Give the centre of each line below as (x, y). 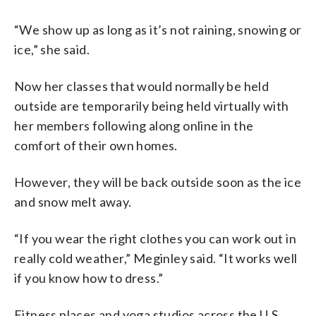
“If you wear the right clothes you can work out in (155, 238)
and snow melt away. (73, 201)
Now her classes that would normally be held (142, 86)
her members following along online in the (134, 125)
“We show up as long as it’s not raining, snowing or (158, 29)
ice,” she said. (52, 49)
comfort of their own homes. (96, 145)
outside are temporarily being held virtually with (152, 105)
